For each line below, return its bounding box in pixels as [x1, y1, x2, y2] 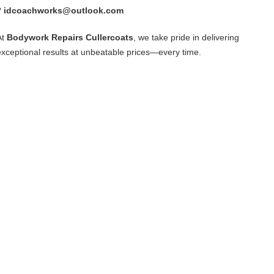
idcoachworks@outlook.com [4, 5, 124, 15]
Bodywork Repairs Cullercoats [7, 32, 133, 42]
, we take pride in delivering [133, 32, 239, 42]
